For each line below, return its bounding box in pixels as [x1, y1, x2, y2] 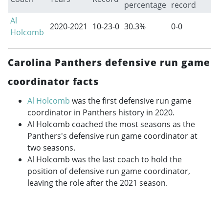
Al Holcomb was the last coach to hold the [27, 153, 182, 165]
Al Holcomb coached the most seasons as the [27, 118, 195, 130]
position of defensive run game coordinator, [27, 165, 190, 176]
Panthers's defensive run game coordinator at [27, 130, 197, 141]
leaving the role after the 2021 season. [27, 177, 168, 188]
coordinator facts [8, 74, 99, 88]
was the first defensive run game [70, 95, 192, 106]
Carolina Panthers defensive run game [8, 55, 210, 69]
